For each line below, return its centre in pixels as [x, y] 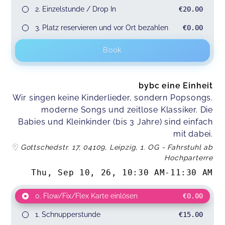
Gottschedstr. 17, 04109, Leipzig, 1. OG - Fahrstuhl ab [117, 147]
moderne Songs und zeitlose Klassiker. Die [127, 109]
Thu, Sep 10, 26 [71, 173]
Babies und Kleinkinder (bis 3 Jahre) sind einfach [115, 122]
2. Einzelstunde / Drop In [75, 9]
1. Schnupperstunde [68, 215]
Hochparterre [189, 157]
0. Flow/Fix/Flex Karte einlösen [86, 196]
